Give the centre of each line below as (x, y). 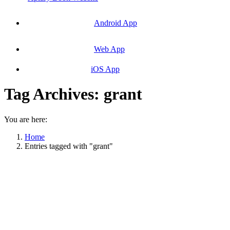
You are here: (26, 119)
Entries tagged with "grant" (69, 146)
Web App (109, 49)
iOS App (105, 69)
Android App (116, 23)
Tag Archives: (54, 94)
